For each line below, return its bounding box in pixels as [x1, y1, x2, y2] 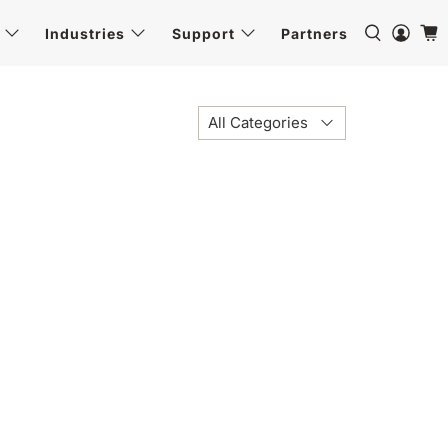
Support [171, 24, 235, 42]
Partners [280, 24, 348, 42]
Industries [45, 24, 126, 42]
